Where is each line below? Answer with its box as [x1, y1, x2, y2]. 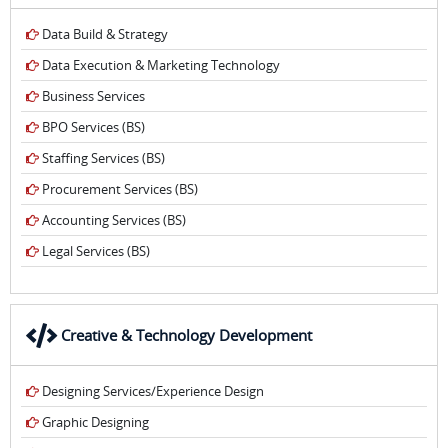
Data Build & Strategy [39, 25, 168, 43]
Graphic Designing [39, 413, 149, 431]
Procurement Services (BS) [39, 180, 198, 198]
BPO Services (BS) [39, 118, 145, 136]
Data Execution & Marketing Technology [39, 56, 280, 74]
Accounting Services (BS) [39, 211, 186, 229]
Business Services [39, 87, 145, 105]
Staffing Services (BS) [39, 149, 165, 167]
